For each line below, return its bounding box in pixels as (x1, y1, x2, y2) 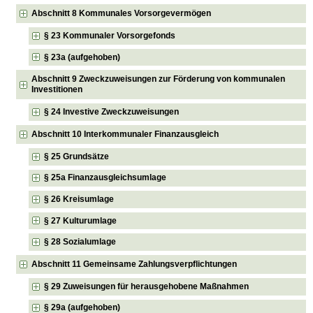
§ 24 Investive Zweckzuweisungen (44, 107, 180, 117)
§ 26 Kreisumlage (44, 194, 115, 205)
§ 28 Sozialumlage (44, 237, 117, 247)
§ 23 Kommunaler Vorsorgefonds (44, 31, 176, 41)
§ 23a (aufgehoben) (44, 52, 121, 62)
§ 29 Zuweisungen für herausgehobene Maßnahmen (44, 281, 249, 291)
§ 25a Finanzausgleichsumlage (44, 173, 167, 183)
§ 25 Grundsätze (44, 151, 110, 161)
